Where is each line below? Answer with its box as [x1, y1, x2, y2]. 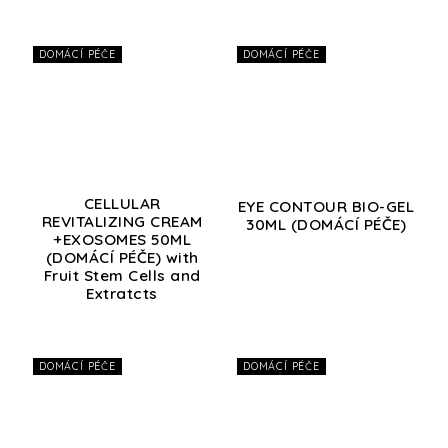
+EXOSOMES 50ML [53, 229, 191, 249]
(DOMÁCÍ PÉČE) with [45, 247, 199, 267]
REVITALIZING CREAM [41, 211, 203, 231]
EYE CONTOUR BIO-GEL [237, 196, 415, 216]
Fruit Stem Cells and [43, 265, 201, 285]
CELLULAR [83, 193, 161, 213]
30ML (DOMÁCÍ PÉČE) [246, 214, 406, 234]
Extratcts [86, 283, 158, 303]
